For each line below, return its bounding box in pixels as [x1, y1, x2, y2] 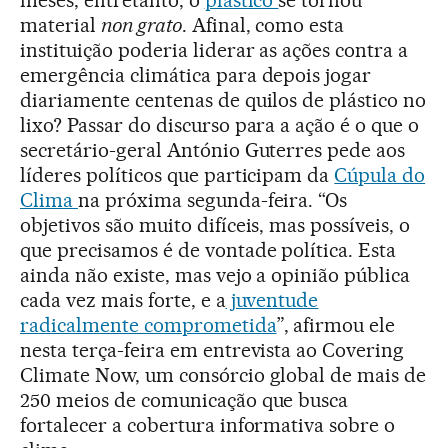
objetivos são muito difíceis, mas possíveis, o [20, 213, 411, 238]
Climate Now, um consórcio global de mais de [20, 363, 427, 388]
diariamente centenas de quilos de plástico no [20, 88, 427, 113]
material [20, 13, 101, 38]
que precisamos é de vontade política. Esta [20, 238, 397, 263]
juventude [225, 288, 319, 313]
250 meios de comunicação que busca [20, 388, 349, 413]
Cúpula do [334, 163, 426, 188]
